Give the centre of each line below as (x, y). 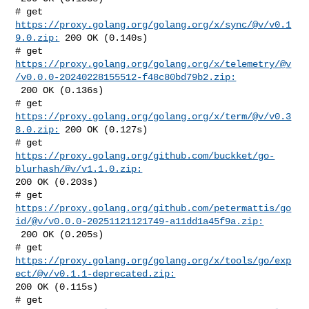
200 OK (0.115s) (57, 287)
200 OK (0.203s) (57, 182)
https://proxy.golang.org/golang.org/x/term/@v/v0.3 (153, 116)
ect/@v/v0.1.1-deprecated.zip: (96, 273)
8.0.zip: (38, 129)
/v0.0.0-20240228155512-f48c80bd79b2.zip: (126, 77)
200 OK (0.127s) (104, 129)
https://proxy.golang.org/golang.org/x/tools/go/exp (153, 260)
